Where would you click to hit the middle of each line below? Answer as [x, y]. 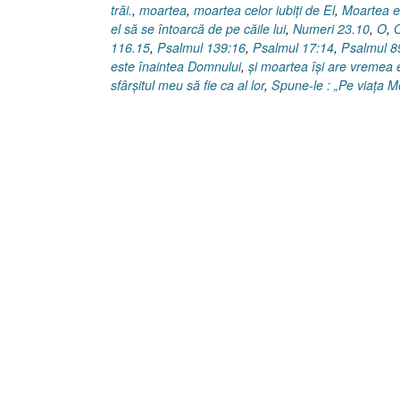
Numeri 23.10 [331, 29]
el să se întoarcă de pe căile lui [198, 29]
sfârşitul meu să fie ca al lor [187, 85]
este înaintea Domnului [176, 67]
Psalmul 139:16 [201, 48]
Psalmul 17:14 [293, 48]
